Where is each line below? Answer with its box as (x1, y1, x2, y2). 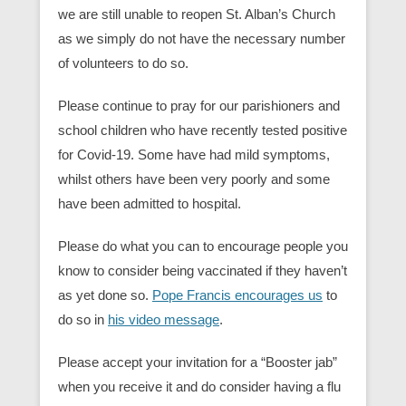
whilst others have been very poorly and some (58, 171, 330, 187)
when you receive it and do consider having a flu (58, 379, 341, 394)
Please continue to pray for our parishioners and (58, 98, 340, 113)
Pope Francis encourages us (152, 287, 323, 303)
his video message (108, 312, 219, 327)
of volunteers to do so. (58, 55, 188, 71)
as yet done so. (58, 287, 152, 303)
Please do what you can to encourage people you (58, 238, 348, 254)
